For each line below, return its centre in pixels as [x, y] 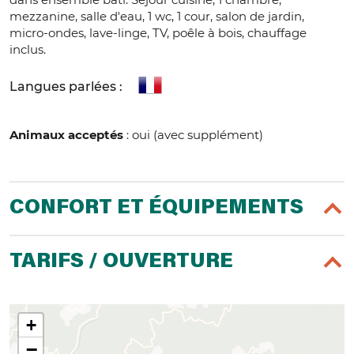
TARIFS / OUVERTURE [121, 263]
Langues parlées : [66, 87]
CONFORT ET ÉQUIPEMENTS [156, 209]
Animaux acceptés [66, 135]
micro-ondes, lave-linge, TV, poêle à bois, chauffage [158, 33]
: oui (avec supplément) [193, 135]
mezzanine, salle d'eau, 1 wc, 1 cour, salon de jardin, [157, 17]
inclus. [28, 50]
